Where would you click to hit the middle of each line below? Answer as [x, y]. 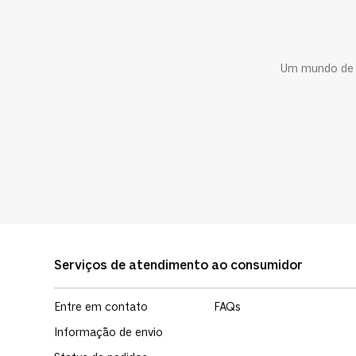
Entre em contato [101, 307]
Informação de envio [108, 333]
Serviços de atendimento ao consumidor [178, 265]
